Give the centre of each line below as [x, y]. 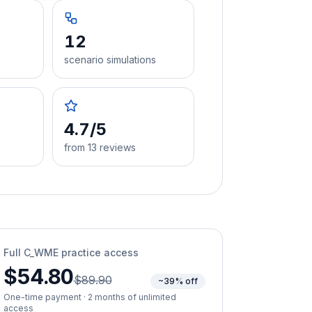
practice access [99, 252]
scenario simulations [110, 59]
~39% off [178, 281]
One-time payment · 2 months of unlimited [90, 297]
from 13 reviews [100, 147]
